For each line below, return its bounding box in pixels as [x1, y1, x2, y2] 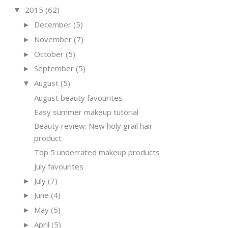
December [34, 19, 71, 30]
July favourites [34, 161, 83, 172]
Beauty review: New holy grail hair [34, 121, 153, 131]
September [34, 63, 74, 74]
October [34, 48, 64, 59]
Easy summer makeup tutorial [34, 106, 138, 117]
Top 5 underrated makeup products [34, 147, 160, 157]
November [34, 34, 72, 44]
